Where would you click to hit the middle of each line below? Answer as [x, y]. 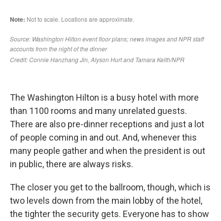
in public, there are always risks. [72, 164]
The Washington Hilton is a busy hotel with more [104, 97]
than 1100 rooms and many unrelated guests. [98, 111]
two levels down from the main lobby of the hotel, [106, 201]
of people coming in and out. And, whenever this [103, 137]
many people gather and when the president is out [108, 151]
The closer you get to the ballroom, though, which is [110, 187]
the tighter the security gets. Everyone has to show [110, 214]
